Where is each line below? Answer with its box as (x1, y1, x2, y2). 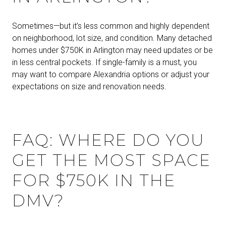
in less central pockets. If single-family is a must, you (12, 58, 197, 68)
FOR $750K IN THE (12, 170, 176, 190)
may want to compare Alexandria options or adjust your (12, 70, 209, 80)
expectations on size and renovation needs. (12, 82, 166, 92)
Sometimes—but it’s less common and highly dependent (12, 21, 209, 31)
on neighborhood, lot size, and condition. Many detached (12, 33, 212, 43)
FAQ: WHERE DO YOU (12, 130, 205, 150)
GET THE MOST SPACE (12, 150, 211, 170)
